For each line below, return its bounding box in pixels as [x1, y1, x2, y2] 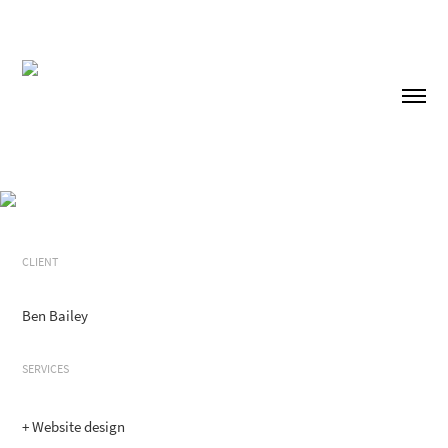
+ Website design [22, 417, 126, 438]
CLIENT [22, 254, 59, 271]
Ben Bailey [22, 306, 89, 327]
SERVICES [22, 361, 70, 378]
